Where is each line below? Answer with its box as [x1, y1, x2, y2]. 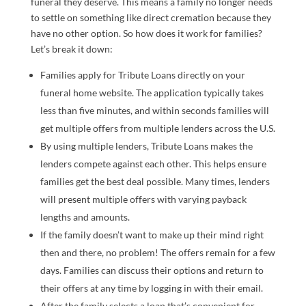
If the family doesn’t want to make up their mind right [40, 229, 264, 240]
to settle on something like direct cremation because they [30, 12, 271, 23]
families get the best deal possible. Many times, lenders [40, 176, 270, 187]
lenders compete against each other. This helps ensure [40, 158, 266, 169]
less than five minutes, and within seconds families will [40, 105, 269, 116]
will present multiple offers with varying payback [40, 193, 247, 205]
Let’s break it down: [30, 43, 113, 55]
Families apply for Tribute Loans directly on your [40, 69, 245, 81]
